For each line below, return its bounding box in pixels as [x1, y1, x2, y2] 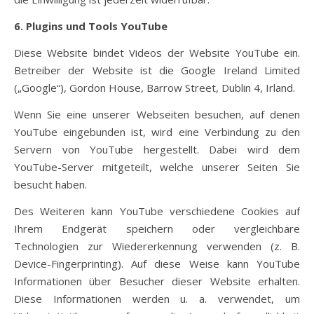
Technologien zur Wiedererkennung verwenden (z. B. [14, 239, 300, 253]
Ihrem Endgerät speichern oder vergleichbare [14, 221, 300, 235]
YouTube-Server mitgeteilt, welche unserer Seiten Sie [14, 160, 300, 174]
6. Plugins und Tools [14, 19, 121, 33]
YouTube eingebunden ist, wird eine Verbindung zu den [14, 125, 300, 139]
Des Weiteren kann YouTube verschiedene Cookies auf [14, 204, 300, 218]
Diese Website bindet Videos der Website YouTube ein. [14, 46, 300, 60]
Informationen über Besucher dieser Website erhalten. [14, 274, 300, 288]
